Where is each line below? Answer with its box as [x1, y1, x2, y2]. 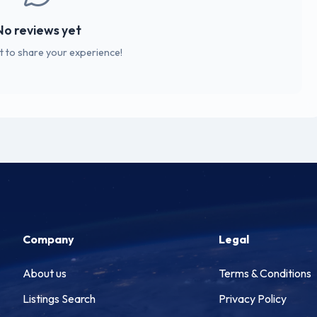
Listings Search [23, 292, 96, 306]
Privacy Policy [219, 292, 287, 306]
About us [23, 266, 67, 281]
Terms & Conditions [219, 266, 312, 281]
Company [23, 232, 74, 247]
